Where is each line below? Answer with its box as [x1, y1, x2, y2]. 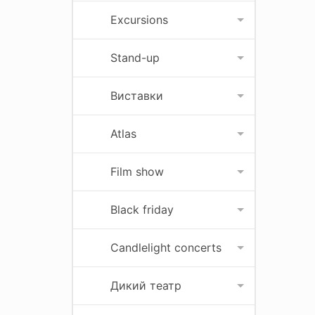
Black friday [110, 202, 174, 217]
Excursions [110, 13, 168, 27]
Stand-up [110, 51, 160, 65]
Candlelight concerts [110, 240, 221, 255]
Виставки [110, 89, 163, 103]
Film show [110, 165, 164, 179]
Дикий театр [110, 278, 181, 292]
